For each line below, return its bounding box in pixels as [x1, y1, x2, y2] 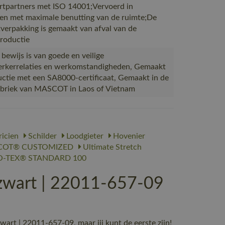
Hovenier [111, 132, 145, 140]
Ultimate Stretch [81, 143, 142, 151]
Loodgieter [64, 132, 103, 140]
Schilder [26, 132, 57, 140]
